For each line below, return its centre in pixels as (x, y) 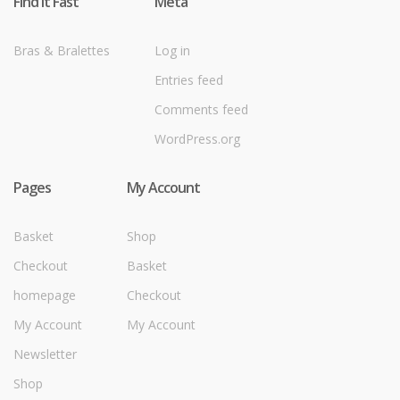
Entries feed (189, 79)
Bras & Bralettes (62, 50)
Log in (172, 50)
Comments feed (201, 109)
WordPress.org (197, 138)
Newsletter (45, 354)
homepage (45, 295)
